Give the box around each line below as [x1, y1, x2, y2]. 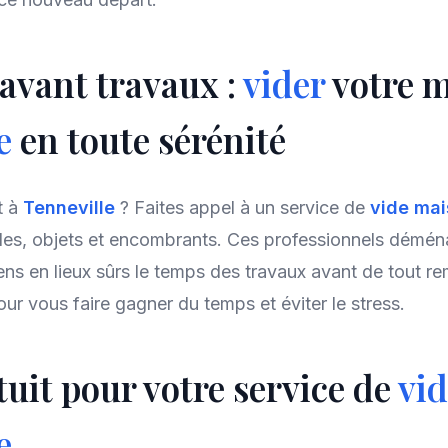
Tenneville [23, 197, 120, 218]
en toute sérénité [20, 116, 286, 163]
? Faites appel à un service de [120, 197, 370, 218]
